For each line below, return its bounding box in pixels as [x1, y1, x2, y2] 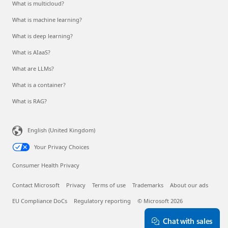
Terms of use [92, 181, 126, 189]
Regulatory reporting [74, 196, 131, 205]
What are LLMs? [12, 64, 54, 72]
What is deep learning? [12, 32, 73, 40]
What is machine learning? [12, 15, 82, 23]
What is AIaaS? [12, 48, 50, 56]
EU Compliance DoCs [12, 196, 67, 205]
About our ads [170, 181, 208, 189]
